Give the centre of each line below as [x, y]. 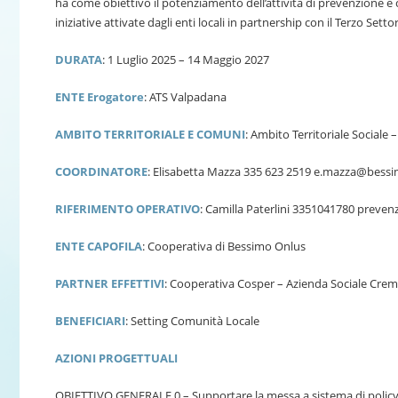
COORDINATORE [101, 171]
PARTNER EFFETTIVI [110, 283]
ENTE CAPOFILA [99, 246]
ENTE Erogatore [99, 96]
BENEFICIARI [90, 320]
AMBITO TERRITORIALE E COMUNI [150, 134]
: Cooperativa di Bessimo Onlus [224, 246]
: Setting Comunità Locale [192, 320]
